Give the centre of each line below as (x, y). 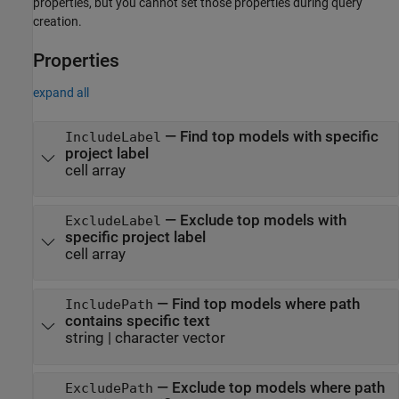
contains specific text (137, 322)
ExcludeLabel (113, 221)
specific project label (135, 237)
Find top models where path (265, 305)
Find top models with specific (279, 136)
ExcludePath (109, 389)
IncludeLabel (113, 137)
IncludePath (109, 305)
